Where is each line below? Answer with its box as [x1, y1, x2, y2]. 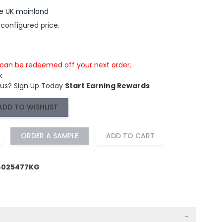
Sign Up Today [13, 80, 63, 91]
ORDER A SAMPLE [20, 130, 78, 141]
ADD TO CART [106, 130, 155, 141]
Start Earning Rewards [64, 80, 150, 91]
